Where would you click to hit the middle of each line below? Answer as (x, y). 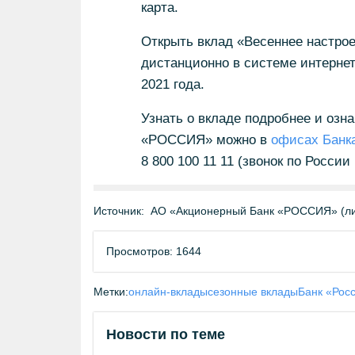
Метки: (111, 292)
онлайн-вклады (168, 292)
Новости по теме (166, 334)
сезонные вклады (253, 292)
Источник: (119, 211)
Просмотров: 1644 (154, 251)
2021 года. (172, 84)
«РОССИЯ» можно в (206, 140)
